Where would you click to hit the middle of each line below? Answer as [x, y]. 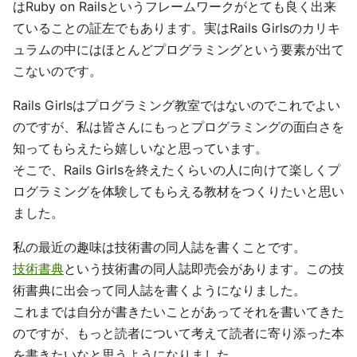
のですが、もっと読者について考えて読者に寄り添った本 [178, 333]
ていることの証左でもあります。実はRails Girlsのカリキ [177, 28]
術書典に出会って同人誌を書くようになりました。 [159, 290]
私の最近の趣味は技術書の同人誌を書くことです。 [159, 247]
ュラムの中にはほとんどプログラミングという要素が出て [178, 49]
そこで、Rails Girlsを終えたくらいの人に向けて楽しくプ [177, 170]
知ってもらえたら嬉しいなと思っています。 [140, 148]
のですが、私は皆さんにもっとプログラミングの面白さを [178, 127]
